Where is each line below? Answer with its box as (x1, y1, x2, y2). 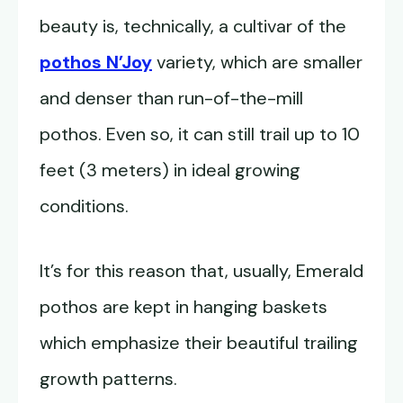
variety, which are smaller (152, 50, 363, 75)
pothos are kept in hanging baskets (40, 295, 327, 319)
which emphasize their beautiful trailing (40, 331, 358, 355)
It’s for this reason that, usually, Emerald (40, 259, 363, 283)
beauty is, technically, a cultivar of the (40, 14, 346, 39)
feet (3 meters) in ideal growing (40, 158, 300, 183)
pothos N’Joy (40, 50, 152, 75)
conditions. (40, 194, 129, 219)
